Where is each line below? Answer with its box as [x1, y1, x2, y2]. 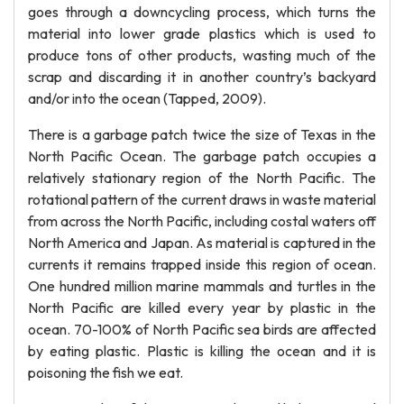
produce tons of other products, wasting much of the [28, 46, 376, 64]
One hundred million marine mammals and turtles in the [28, 277, 376, 295]
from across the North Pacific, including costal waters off [28, 212, 376, 230]
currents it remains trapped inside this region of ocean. [28, 255, 376, 273]
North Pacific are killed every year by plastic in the [28, 298, 376, 317]
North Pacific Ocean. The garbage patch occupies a [28, 147, 376, 165]
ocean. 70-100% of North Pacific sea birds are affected [28, 320, 376, 338]
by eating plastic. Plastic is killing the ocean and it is [28, 342, 376, 360]
